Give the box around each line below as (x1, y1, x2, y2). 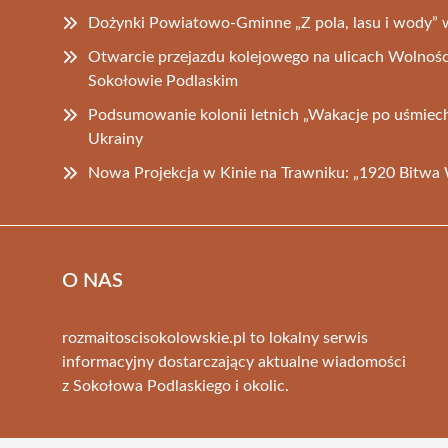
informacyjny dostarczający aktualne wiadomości (62, 353, 406, 370)
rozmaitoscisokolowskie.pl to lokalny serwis (62, 329, 368, 346)
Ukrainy (88, 130, 143, 147)
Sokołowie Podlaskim (88, 72, 238, 89)
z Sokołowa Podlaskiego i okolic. (62, 377, 289, 394)
